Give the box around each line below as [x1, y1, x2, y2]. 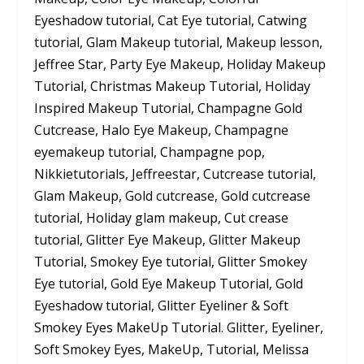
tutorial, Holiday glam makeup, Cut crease [34, 208, 289, 227]
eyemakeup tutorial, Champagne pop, [34, 142, 266, 161]
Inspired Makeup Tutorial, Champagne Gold [34, 98, 303, 117]
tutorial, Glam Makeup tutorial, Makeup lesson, [34, 32, 323, 51]
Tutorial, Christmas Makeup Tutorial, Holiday [34, 76, 311, 95]
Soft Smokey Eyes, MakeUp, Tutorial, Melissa [34, 340, 310, 358]
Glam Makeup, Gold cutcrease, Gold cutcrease [34, 186, 311, 205]
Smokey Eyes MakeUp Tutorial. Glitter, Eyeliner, [34, 318, 324, 336]
